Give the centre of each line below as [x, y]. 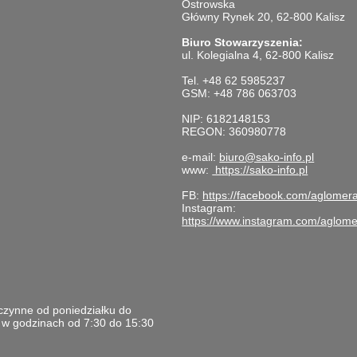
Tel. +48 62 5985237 [234, 81]
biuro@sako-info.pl [267, 157]
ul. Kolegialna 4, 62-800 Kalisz [258, 55]
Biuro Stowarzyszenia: [243, 43]
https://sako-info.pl [260, 170]
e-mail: [201, 157]
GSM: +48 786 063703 [239, 94]
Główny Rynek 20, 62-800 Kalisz [264, 17]
